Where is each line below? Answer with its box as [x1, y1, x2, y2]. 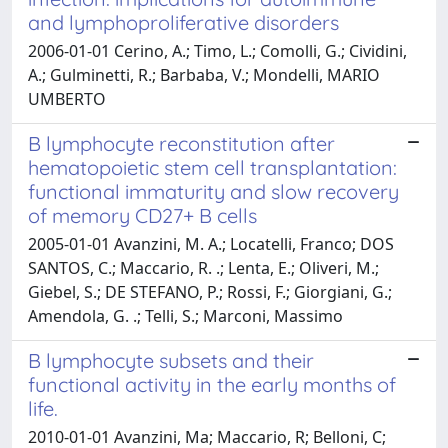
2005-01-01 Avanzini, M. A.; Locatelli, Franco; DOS [28, 232, 394, 255]
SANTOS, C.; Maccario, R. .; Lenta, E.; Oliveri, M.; [28, 256, 379, 279]
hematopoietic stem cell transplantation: [28, 154, 397, 180]
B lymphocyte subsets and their [28, 347, 314, 373]
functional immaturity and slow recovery [28, 178, 399, 204]
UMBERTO [28, 87, 106, 110]
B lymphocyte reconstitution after [28, 130, 335, 156]
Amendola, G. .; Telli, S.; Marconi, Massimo [28, 304, 343, 327]
